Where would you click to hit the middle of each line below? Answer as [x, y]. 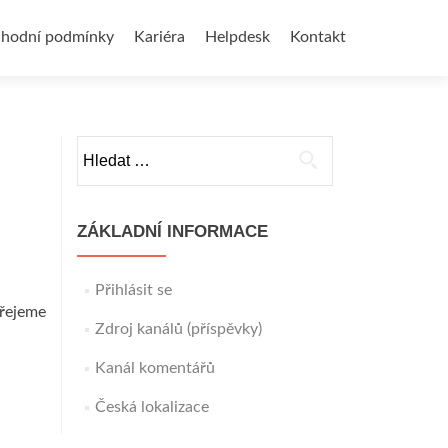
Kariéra [159, 37]
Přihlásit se [133, 290]
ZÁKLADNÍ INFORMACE [172, 231]
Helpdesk [237, 37]
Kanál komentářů [154, 368]
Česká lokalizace [151, 407]
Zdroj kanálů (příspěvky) [178, 329]
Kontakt [318, 37]
